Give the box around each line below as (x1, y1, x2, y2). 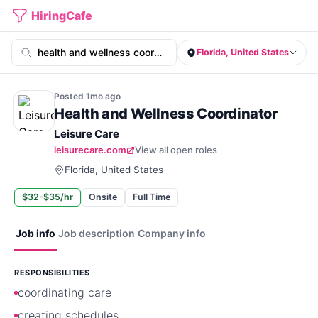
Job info (16, 227, 55, 239)
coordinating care (18, 285, 111, 300)
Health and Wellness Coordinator (54, 105, 278, 122)
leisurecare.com (54, 144, 126, 155)
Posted (54, 91, 86, 102)
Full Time (133, 192, 170, 202)
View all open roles (135, 144, 217, 155)
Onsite (89, 192, 117, 202)
